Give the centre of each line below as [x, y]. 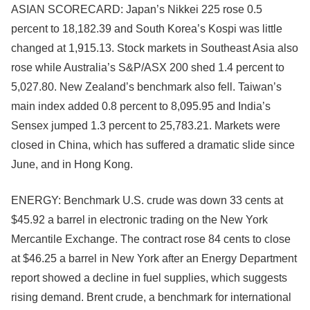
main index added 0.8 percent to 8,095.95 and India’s [141, 106]
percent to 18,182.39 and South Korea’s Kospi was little [147, 29]
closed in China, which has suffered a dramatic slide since [153, 145]
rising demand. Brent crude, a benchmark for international [151, 297]
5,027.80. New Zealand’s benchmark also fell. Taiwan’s [146, 87]
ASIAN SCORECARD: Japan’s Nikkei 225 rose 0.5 [137, 9]
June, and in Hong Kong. [72, 164]
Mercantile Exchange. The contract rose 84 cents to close [151, 239]
